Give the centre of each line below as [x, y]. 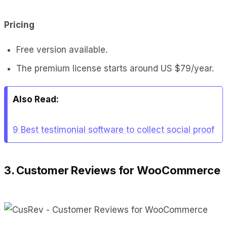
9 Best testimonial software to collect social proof [113, 129]
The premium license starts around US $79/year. [115, 68]
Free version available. [62, 49]
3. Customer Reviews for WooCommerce [112, 170]
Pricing [19, 25]
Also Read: [36, 99]
